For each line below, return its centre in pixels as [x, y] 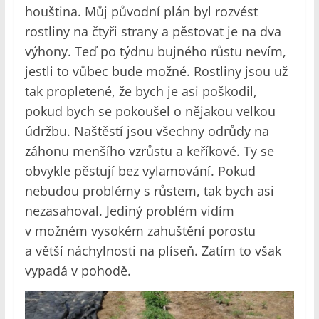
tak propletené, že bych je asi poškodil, [141, 91]
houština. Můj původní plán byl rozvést [141, 12]
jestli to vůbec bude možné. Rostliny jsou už [156, 72]
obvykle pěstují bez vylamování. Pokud [140, 171]
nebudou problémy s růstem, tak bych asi [149, 191]
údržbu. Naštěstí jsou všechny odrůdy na [147, 131]
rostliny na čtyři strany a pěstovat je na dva [153, 32]
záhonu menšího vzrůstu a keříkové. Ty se [149, 151]
